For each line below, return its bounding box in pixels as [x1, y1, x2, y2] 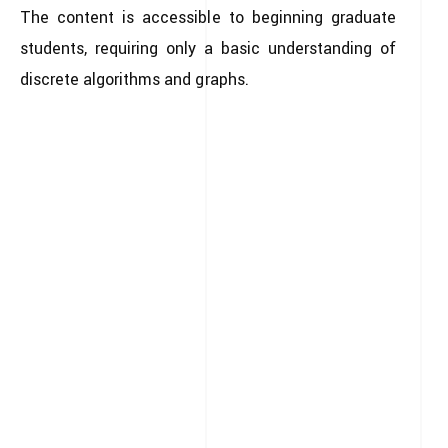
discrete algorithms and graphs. [20, 70, 249, 89]
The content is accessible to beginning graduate [20, 8, 396, 27]
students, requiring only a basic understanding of [20, 39, 396, 58]
